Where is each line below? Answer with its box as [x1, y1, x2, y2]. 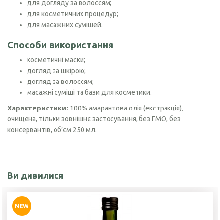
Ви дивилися [7, 170, 63, 181]
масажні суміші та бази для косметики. [27, 88, 152, 97]
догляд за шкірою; [27, 67, 86, 75]
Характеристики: [7, 104, 68, 112]
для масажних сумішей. [27, 21, 103, 29]
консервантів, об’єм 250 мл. [7, 126, 97, 134]
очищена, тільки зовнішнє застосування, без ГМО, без [7, 115, 181, 123]
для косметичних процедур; [27, 10, 118, 18]
